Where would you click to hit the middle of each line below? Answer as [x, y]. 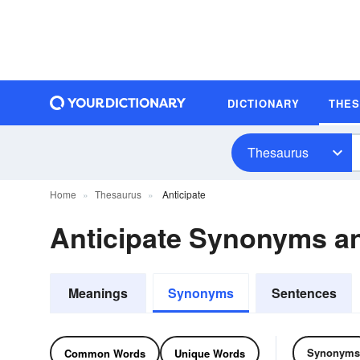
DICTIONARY [264, 103]
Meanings [98, 293]
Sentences [304, 293]
